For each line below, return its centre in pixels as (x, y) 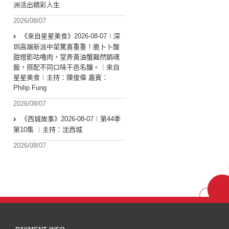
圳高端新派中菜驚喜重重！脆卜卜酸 (66, 47)
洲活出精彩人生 (37, 5)
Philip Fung (30, 88)
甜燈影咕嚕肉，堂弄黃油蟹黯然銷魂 (66, 57)
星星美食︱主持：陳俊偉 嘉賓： (61, 78)
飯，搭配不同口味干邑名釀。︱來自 (66, 67)
